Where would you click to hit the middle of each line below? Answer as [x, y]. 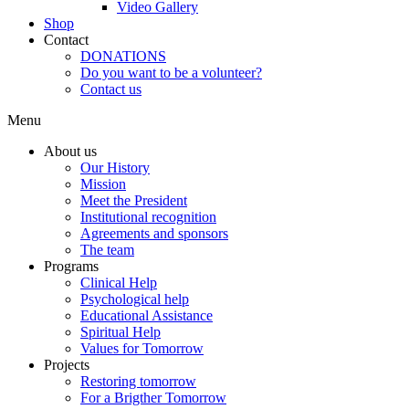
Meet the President [134, 200]
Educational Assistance [147, 315]
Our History [115, 167]
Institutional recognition [148, 216]
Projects [67, 364]
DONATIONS [123, 56]
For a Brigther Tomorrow [153, 397]
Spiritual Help [121, 331]
